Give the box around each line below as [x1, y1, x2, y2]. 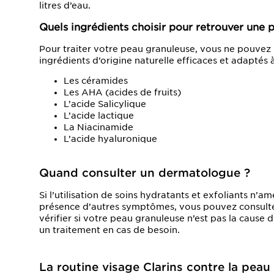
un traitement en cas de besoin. [39, 224, 180, 235]
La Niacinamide [64, 122, 133, 132]
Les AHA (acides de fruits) [64, 87, 181, 97]
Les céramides [64, 75, 128, 86]
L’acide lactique [64, 110, 134, 120]
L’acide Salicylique [64, 98, 146, 109]
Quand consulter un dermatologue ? [39, 166, 250, 179]
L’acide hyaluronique [64, 133, 157, 144]
